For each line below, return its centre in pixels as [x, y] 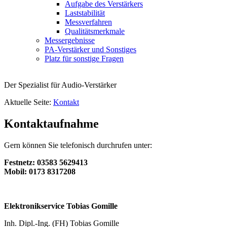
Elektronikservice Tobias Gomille [61, 206]
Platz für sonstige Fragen [84, 59]
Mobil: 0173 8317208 [40, 171]
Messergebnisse [70, 40]
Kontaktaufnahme [51, 123]
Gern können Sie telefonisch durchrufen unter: [78, 145]
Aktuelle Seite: [29, 102]
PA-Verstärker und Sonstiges [90, 49]
